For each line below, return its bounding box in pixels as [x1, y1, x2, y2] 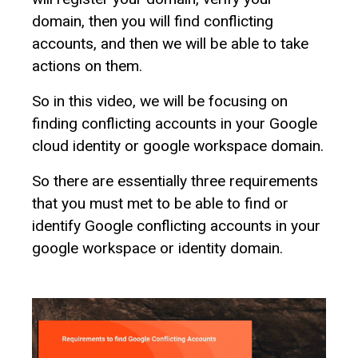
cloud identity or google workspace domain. [32, 136, 324, 155]
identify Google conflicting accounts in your [32, 216, 320, 235]
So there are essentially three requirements [32, 171, 318, 190]
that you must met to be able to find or [32, 193, 288, 213]
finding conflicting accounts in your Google [32, 113, 317, 133]
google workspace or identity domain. [32, 238, 283, 257]
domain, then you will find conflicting [32, 11, 273, 30]
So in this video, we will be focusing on [32, 91, 288, 110]
